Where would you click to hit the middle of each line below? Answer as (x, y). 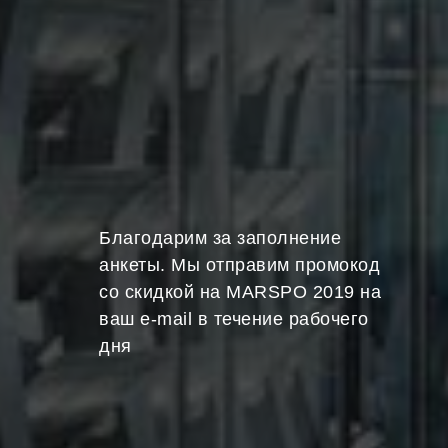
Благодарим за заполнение (220, 237)
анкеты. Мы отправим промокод (239, 264)
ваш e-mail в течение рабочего (234, 318)
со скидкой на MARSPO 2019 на (240, 291)
